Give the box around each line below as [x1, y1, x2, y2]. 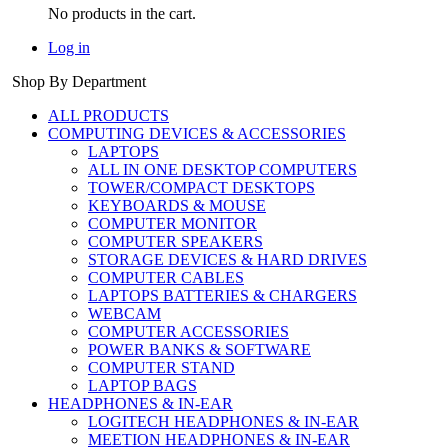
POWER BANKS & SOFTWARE [88, 340, 311, 358]
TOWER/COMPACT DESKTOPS [88, 178, 315, 196]
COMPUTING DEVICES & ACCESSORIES [48, 124, 346, 142]
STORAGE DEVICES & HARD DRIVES [88, 250, 367, 268]
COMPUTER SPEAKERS [88, 232, 263, 250]
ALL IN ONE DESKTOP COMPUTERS [88, 160, 357, 178]
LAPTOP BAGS [88, 376, 197, 394]
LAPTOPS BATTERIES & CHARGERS [88, 286, 357, 304]
